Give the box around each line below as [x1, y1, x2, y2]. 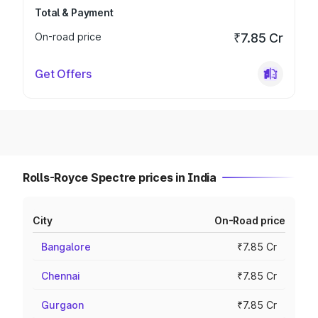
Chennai [41, 270, 80, 282]
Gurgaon [41, 299, 84, 311]
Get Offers [35, 67, 92, 81]
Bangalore [41, 241, 91, 253]
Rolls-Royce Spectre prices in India [23, 170, 216, 185]
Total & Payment [35, 6, 114, 18]
